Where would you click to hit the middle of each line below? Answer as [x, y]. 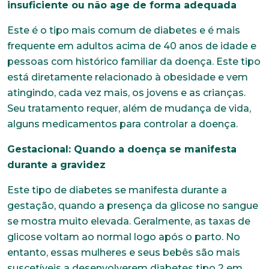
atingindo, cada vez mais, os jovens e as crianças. [126, 92]
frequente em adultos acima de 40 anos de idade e [132, 46]
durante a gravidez [56, 165]
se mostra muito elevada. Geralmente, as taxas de [129, 221]
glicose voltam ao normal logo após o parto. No [124, 237]
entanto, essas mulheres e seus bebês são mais [124, 252]
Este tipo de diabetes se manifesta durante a [117, 190]
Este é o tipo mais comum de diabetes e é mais [124, 30]
